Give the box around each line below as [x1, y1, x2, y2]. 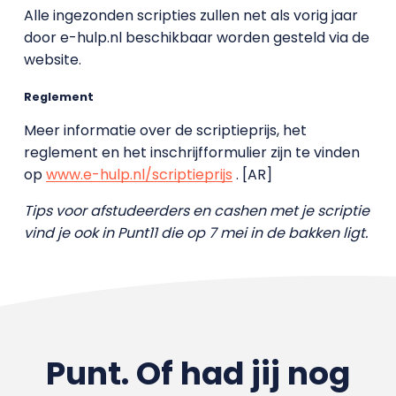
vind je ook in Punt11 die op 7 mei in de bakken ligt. [23, 223, 368, 244]
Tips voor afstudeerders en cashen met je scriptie [23, 201, 369, 222]
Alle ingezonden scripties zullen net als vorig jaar [23, 5, 358, 26]
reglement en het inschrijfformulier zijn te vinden [23, 142, 360, 164]
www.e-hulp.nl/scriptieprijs [45, 164, 232, 186]
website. [23, 49, 81, 70]
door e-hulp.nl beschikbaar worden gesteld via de [23, 27, 369, 48]
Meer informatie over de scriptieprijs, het [23, 120, 307, 141]
